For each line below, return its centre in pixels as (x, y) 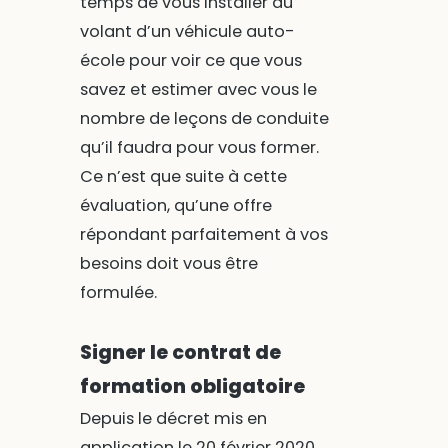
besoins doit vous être (168, 264)
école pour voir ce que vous (190, 61)
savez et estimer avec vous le (198, 90)
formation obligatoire (192, 387)
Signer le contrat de (180, 353)
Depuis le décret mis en (173, 419)
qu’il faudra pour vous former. (199, 148)
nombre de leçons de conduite (204, 119)
